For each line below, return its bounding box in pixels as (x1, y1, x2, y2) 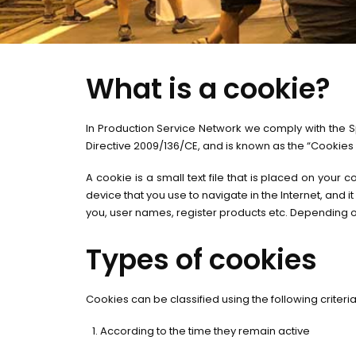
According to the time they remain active (100, 323, 310, 339)
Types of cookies (86, 240, 317, 279)
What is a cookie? (86, 69, 331, 108)
